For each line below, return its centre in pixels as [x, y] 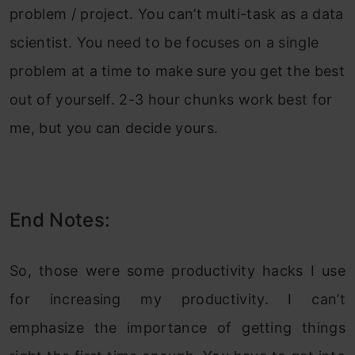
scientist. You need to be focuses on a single [164, 43]
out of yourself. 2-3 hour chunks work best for [171, 100]
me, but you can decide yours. [114, 128]
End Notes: [60, 220]
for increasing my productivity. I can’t [177, 300]
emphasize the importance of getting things [177, 328]
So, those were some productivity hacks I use [177, 271]
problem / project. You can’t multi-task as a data [177, 14]
